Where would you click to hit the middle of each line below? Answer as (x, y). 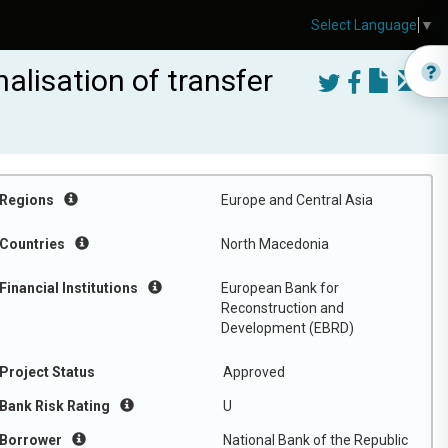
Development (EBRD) (287, 328)
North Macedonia (275, 244)
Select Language (364, 25)
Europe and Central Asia (297, 200)
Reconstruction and (282, 308)
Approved (254, 372)
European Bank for (280, 288)
